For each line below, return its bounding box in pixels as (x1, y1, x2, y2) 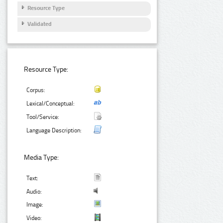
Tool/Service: (26, 113, 60, 120)
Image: (26, 201, 44, 209)
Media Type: (24, 153, 59, 162)
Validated (27, 20, 52, 28)
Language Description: (26, 126, 82, 134)
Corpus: (26, 86, 46, 94)
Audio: (26, 188, 42, 196)
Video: (26, 215, 42, 222)
